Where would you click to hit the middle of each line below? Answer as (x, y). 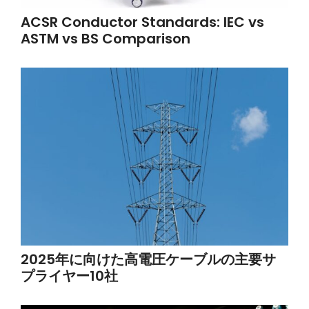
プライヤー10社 (69, 276)
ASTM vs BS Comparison (106, 38)
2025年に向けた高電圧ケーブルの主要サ (148, 260)
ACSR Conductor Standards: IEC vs (142, 22)
